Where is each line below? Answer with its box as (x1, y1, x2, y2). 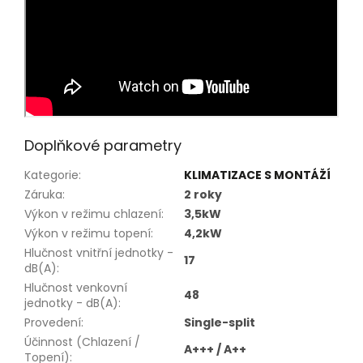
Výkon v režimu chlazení (24, 206, 161, 223)
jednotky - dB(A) (24, 295, 118, 312)
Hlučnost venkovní (24, 280, 127, 297)
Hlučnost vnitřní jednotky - (24, 245, 173, 262)
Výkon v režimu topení (24, 225, 151, 242)
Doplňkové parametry (24, 135, 181, 156)
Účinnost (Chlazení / (24, 334, 140, 351)
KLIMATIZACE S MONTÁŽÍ (184, 167, 331, 184)
